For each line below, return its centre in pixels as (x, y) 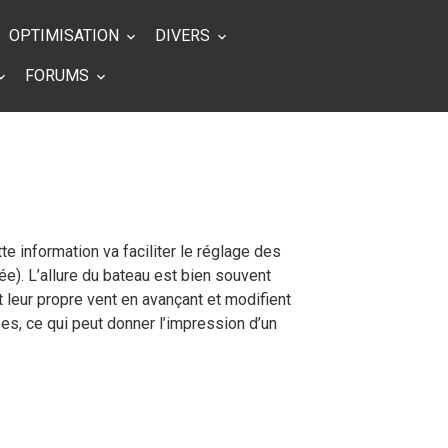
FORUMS (59, 75)
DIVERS (185, 35)
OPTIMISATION (66, 35)
